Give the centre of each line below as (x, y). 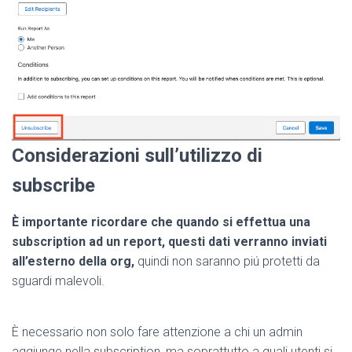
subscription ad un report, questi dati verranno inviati (169, 242)
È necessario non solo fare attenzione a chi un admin (157, 332)
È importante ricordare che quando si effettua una (161, 222)
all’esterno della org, (73, 262)
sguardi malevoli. (60, 281)
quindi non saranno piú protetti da (227, 262)
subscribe (53, 186)
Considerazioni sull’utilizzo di (137, 156)
